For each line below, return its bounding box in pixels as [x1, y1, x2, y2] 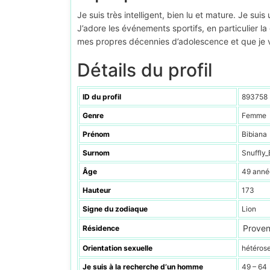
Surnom [83, 148, 110, 158]
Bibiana [242, 130, 267, 139]
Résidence [83, 224, 119, 233]
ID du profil [83, 92, 121, 102]
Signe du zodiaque [83, 204, 148, 214]
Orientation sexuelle [83, 243, 152, 253]
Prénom [83, 130, 110, 139]
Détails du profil [77, 59, 212, 81]
